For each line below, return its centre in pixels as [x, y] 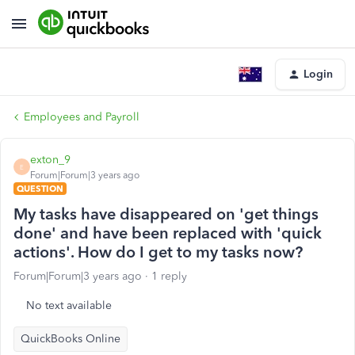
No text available [69, 305]
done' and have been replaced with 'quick [168, 233]
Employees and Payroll [82, 117]
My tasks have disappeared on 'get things [166, 214]
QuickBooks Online [71, 339]
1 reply [169, 276]
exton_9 [50, 160]
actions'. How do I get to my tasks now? [158, 252]
